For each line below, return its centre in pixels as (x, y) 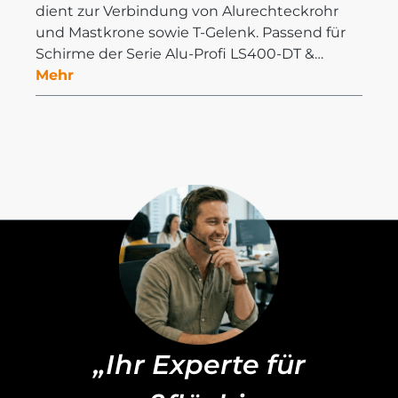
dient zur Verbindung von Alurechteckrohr (187, 11)
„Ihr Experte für (199, 365)
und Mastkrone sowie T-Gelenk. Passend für (191, 32)
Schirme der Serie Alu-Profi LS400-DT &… (179, 53)
